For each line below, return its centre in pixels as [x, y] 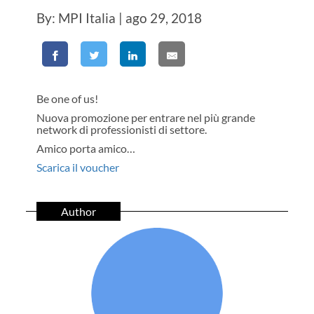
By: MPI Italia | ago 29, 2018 [120, 18]
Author [79, 212]
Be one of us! [68, 99]
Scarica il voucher [78, 168]
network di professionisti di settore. [122, 130]
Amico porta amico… [86, 149]
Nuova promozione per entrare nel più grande [146, 118]
